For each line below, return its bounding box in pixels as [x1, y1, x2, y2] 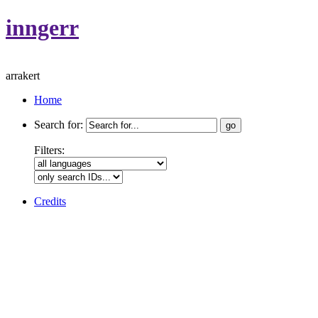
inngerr [6, 15, 79, 41]
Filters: [34, 143, 65, 156]
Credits [34, 194, 66, 207]
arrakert [6, 69, 40, 82]
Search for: [34, 118, 83, 131]
